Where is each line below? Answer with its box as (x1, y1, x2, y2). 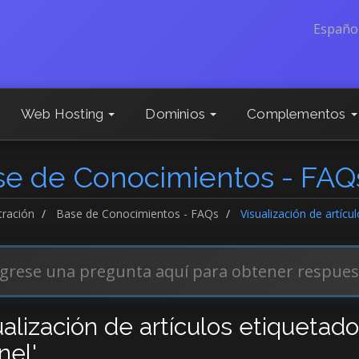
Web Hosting (20, 106, 107, 122)
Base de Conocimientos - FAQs (55, 206, 219, 221)
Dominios (145, 106, 209, 122)
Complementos (247, 106, 349, 122)
